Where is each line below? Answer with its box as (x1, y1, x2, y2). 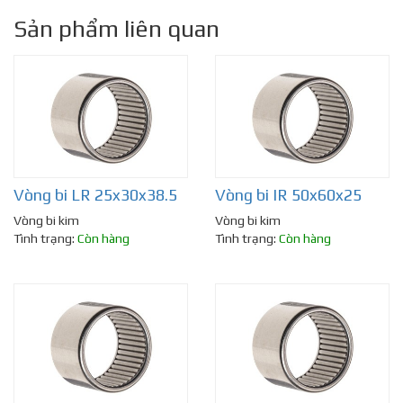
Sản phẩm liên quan (13, 15, 219, 43)
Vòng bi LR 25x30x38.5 (13, 185, 177, 205)
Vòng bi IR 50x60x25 (215, 185, 362, 205)
